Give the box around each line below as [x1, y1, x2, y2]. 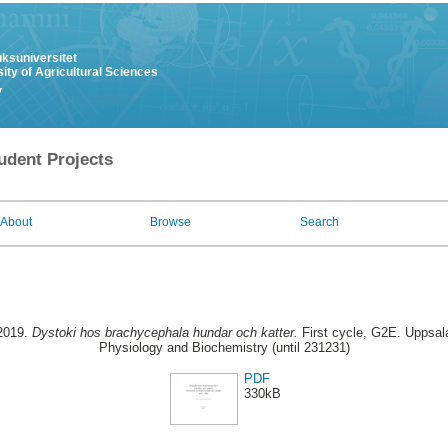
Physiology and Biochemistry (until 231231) [98, 340, 350, 356]
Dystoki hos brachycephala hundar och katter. [32, 325, 298, 341]
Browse [150, 215, 191, 229]
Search [300, 215, 339, 229]
